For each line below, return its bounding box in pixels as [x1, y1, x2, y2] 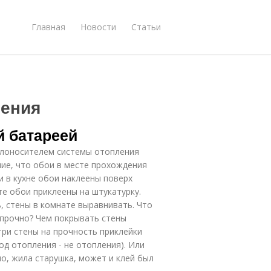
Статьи [131, 21, 161, 33]
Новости [80, 21, 116, 33]
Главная [31, 21, 65, 33]
